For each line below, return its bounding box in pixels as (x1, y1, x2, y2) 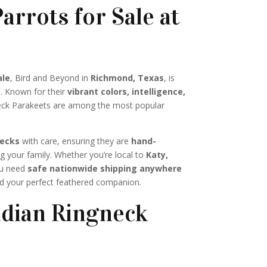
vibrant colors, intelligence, (67, 85, 186, 97)
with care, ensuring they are (20, 135, 132, 147)
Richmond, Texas (91, 72, 164, 83)
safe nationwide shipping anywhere (27, 162, 182, 174)
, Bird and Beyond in (10, 72, 91, 83)
